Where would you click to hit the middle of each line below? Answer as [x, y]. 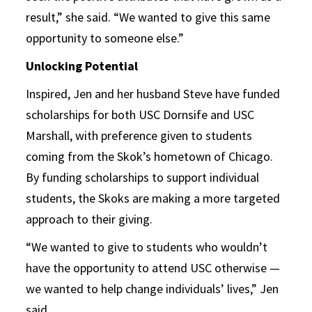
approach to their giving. [89, 219]
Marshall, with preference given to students [139, 135]
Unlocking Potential [84, 65]
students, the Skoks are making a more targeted [153, 198]
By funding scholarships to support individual [143, 177]
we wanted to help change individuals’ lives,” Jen [153, 288]
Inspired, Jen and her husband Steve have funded [153, 93]
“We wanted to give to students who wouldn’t [147, 247]
